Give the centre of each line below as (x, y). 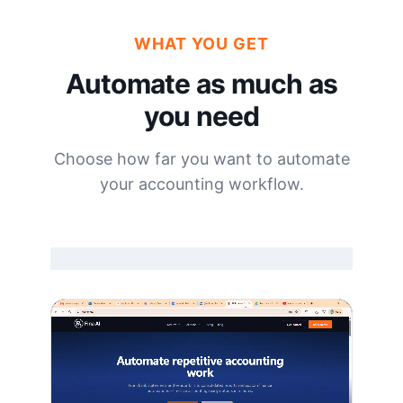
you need (201, 116)
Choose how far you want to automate (201, 159)
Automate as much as (201, 84)
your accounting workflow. (201, 184)
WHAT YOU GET (201, 44)
